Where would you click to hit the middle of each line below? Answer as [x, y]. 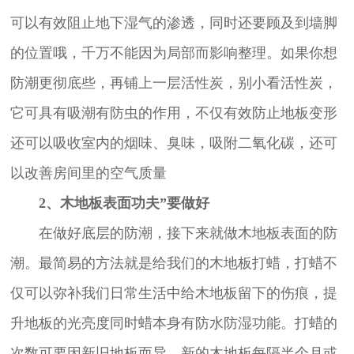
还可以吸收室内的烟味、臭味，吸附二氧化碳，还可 [173, 143]
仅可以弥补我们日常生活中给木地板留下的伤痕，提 [173, 293]
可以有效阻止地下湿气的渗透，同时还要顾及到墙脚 [173, 23]
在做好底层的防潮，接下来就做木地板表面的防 [173, 233]
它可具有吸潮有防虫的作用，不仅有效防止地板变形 [173, 113]
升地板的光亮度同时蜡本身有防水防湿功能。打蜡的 [173, 323]
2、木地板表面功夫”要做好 [109, 203]
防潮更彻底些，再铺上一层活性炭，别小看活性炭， [173, 83]
